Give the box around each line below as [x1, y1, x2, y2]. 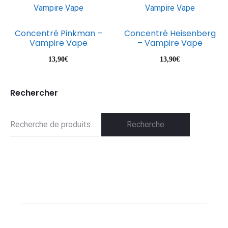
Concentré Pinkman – [14, 27, 102, 39]
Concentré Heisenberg [124, 27, 216, 39]
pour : [10, 133, 29, 143]
